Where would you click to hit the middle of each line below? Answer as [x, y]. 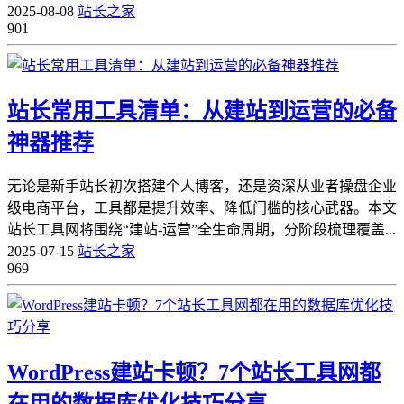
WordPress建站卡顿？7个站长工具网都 [194, 372]
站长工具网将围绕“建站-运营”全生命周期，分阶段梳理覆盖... [202, 230]
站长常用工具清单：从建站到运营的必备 [202, 111]
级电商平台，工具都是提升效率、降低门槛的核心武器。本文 [202, 208]
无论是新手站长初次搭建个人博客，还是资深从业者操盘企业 [202, 187]
